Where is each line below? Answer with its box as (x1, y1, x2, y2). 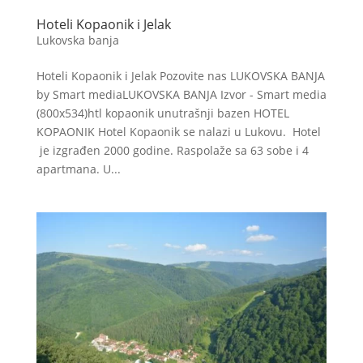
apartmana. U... (36, 160, 121, 177)
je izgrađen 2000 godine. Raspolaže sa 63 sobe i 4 (36, 142, 309, 158)
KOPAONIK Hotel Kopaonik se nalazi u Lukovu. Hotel (36, 123, 321, 139)
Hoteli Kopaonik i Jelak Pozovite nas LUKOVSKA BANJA (36, 67, 325, 83)
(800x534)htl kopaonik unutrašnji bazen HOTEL (36, 105, 289, 121)
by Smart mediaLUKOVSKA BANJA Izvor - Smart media (36, 86, 327, 102)
